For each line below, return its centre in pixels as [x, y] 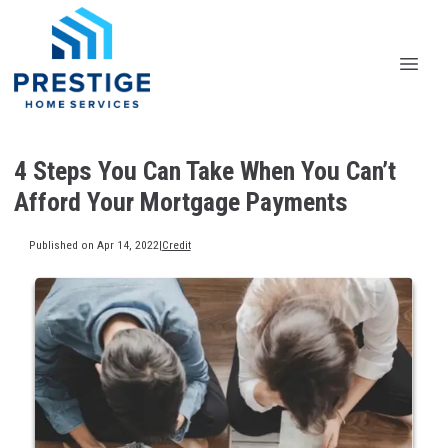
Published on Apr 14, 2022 [93, 244]
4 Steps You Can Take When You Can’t [205, 171]
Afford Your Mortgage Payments [181, 202]
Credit [176, 244]
